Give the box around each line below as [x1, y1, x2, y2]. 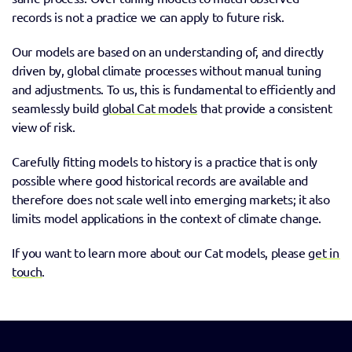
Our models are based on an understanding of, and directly [12, 43, 324, 60]
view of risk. [12, 119, 79, 135]
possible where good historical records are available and [12, 172, 309, 189]
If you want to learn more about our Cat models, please [12, 244, 309, 261]
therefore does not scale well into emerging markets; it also [12, 191, 330, 207]
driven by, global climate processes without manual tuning [12, 62, 321, 79]
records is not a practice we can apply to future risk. [12, 9, 291, 25]
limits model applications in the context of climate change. [12, 210, 322, 226]
